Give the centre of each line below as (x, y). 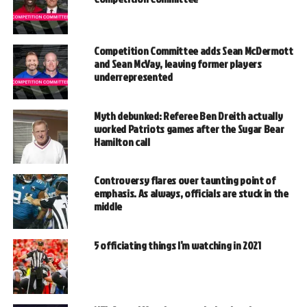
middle (108, 206)
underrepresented (133, 76)
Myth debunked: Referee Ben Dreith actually (188, 115)
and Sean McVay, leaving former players (177, 63)
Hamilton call (122, 142)
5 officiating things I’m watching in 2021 (177, 245)
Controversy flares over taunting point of (184, 180)
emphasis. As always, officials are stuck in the (191, 193)
